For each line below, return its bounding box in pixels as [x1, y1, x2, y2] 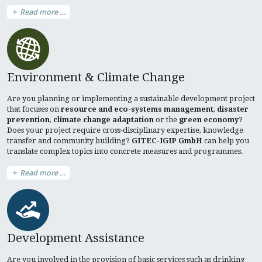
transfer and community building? [7, 136, 132, 146]
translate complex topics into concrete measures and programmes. [7, 147, 243, 156]
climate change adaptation [53, 115, 154, 125]
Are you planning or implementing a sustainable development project [7, 94, 255, 104]
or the [154, 115, 179, 125]
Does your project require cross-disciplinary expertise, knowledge [7, 126, 243, 135]
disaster [217, 105, 249, 114]
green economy [179, 115, 239, 125]
